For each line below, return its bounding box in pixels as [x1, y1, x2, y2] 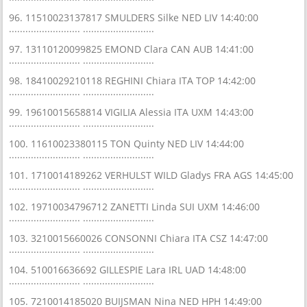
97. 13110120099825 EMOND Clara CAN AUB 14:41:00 [9, 42, 254, 56]
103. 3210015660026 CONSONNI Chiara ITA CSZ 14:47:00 [9, 231, 269, 245]
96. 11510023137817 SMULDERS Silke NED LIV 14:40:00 [9, 10, 259, 24]
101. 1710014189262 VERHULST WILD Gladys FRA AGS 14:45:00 [9, 168, 294, 182]
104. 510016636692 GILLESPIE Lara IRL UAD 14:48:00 [9, 262, 247, 276]
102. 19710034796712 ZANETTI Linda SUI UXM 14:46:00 [9, 199, 260, 213]
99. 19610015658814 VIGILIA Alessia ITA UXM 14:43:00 [9, 105, 254, 119]
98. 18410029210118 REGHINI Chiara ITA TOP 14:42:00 [9, 73, 256, 87]
